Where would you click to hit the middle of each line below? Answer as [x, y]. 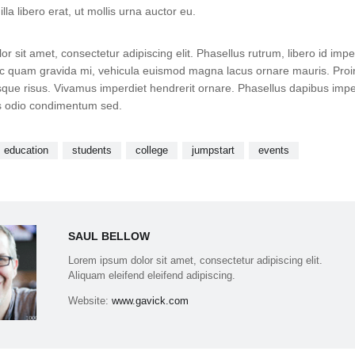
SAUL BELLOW [109, 237]
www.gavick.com [151, 301]
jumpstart [213, 151]
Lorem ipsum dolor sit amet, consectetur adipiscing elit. [196, 261]
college [151, 151]
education [26, 151]
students [92, 151]
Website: [90, 301]
